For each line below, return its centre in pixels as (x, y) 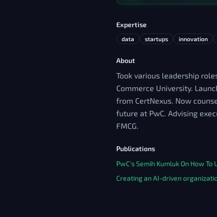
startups (156, 39)
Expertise (132, 24)
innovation (193, 39)
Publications (136, 148)
